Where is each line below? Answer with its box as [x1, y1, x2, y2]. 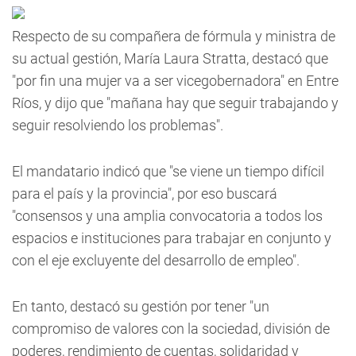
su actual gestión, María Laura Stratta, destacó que [12, 50, 328, 67]
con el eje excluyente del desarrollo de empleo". [12, 252, 300, 269]
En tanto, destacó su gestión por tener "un [12, 298, 269, 315]
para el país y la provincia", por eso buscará [12, 185, 277, 202]
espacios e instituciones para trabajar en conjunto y [12, 230, 331, 246]
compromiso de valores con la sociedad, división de [12, 320, 330, 337]
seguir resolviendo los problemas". [12, 117, 223, 133]
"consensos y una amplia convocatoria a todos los [12, 207, 323, 224]
